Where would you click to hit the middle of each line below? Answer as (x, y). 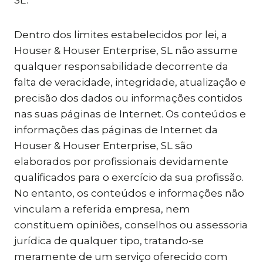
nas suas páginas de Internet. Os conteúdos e (130, 114)
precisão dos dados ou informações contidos (128, 98)
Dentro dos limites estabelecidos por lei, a (121, 35)
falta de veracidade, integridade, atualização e (130, 82)
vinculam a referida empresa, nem (102, 209)
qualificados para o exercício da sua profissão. (129, 177)
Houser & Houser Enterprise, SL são (103, 146)
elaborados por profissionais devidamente (121, 161)
